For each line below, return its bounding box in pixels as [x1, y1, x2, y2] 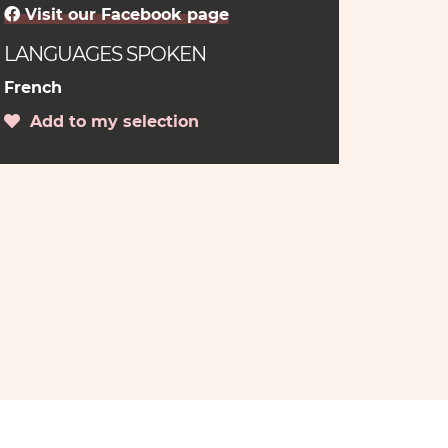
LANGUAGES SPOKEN [3, 42, 206, 66]
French [3, 78, 62, 97]
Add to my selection [19, 112, 199, 131]
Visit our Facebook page [19, 5, 229, 24]
